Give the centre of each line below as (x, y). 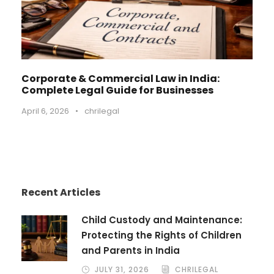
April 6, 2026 (45, 111)
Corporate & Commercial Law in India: (120, 79)
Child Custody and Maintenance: (162, 220)
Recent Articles (61, 193)
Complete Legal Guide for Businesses (117, 91)
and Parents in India (131, 251)
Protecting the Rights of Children (161, 235)
